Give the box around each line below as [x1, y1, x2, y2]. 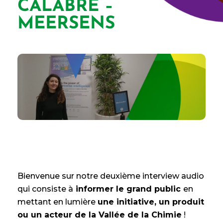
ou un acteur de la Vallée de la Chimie [17, 210, 182, 220]
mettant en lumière [17, 197, 98, 207]
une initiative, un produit [98, 197, 204, 207]
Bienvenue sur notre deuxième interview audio [17, 171, 204, 181]
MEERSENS [17, 15, 115, 33]
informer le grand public [73, 184, 183, 194]
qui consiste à [17, 184, 73, 194]
